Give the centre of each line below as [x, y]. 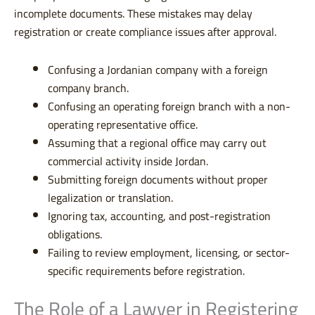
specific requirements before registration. [146, 271]
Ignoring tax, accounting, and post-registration [159, 216]
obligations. [75, 234]
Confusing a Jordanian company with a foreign [158, 70]
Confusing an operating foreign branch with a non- [169, 107]
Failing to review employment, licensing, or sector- [169, 253]
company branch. [88, 88]
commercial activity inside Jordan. [128, 161]
